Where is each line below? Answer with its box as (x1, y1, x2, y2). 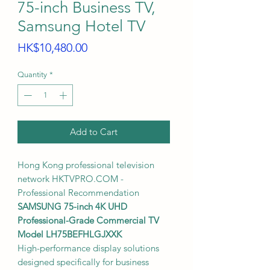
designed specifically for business (17, 256, 149, 268)
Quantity (17, 70, 47, 79)
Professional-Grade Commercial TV (17, 214, 159, 226)
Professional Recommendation (17, 186, 139, 198)
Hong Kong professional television (17, 159, 154, 171)
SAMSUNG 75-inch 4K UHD (17, 200, 127, 212)
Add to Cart (70, 125, 118, 137)
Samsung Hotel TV (17, 17, 145, 36)
